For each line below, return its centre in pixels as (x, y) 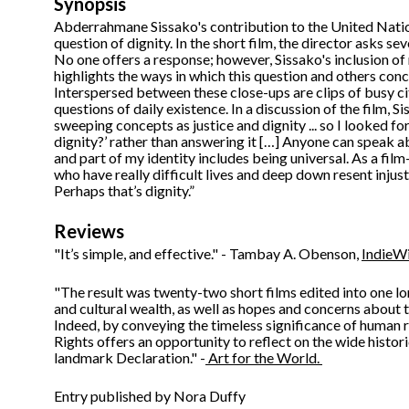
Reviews (89, 231)
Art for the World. (264, 358)
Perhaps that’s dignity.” (124, 191)
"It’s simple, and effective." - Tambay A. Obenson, (208, 254)
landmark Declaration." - (130, 358)
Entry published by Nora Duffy (150, 396)
